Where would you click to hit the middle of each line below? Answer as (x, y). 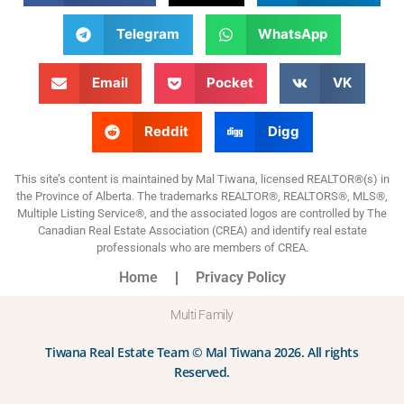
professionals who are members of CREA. (202, 247)
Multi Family (202, 315)
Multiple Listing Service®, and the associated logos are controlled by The (202, 213)
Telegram (147, 34)
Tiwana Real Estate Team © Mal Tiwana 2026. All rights (202, 353)
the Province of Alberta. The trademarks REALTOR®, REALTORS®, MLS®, (202, 196)
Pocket (230, 83)
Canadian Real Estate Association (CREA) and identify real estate (202, 230)
